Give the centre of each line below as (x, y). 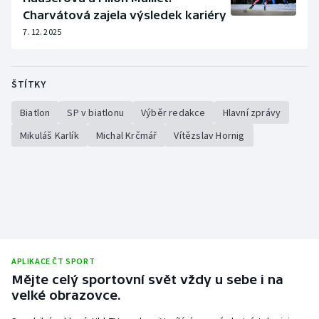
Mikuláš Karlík (49, 136)
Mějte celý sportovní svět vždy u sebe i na (147, 280)
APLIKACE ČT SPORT (53, 261)
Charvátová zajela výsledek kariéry (125, 15)
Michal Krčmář (126, 136)
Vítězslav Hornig (209, 136)
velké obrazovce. (66, 296)
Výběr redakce (173, 113)
